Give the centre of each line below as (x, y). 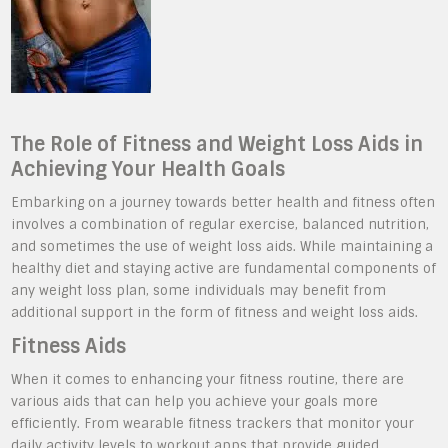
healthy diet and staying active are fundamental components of (224, 268)
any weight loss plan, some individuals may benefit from (199, 290)
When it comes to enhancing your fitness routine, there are (208, 379)
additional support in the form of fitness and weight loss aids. (215, 312)
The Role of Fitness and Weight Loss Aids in (217, 144)
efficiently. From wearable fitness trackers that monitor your (213, 423)
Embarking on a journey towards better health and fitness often (223, 202)
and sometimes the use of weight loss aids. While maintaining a (222, 246)
